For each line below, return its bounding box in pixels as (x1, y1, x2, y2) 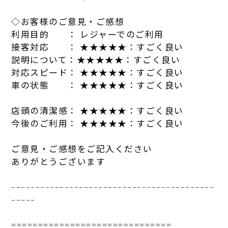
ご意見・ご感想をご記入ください (11, 143, 153, 155)
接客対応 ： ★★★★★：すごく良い (11, 41, 184, 53)
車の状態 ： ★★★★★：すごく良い (11, 79, 184, 91)
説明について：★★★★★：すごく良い (11, 54, 181, 66)
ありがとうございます (11, 156, 106, 167)
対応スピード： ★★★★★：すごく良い (11, 67, 184, 78)
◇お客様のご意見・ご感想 (11, 16, 125, 27)
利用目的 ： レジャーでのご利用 (11, 28, 164, 40)
